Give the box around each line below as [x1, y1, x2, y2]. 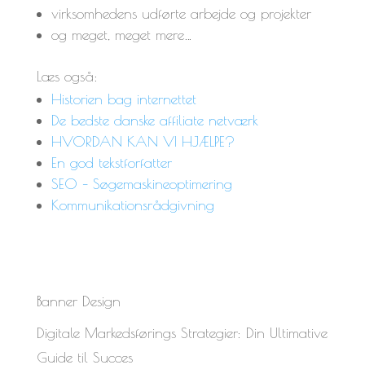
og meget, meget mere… [51, 25, 191, 43]
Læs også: [36, 67, 98, 85]
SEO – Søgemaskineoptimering [51, 174, 232, 192]
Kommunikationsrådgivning [51, 196, 214, 213]
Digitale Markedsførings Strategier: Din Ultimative [36, 323, 328, 341]
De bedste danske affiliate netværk [51, 111, 258, 129]
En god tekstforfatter [51, 153, 172, 171]
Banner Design [36, 292, 121, 310]
